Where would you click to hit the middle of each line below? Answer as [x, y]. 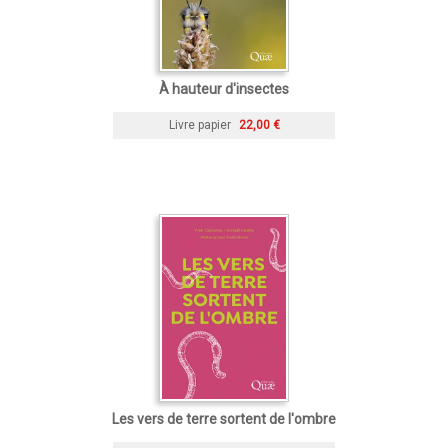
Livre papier [199, 124]
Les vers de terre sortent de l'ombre [224, 418]
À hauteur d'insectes [224, 88]
